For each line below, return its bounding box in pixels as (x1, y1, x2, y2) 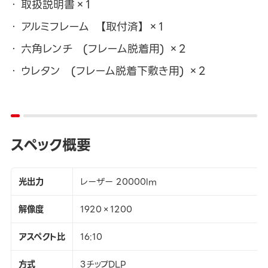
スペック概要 (10, 133, 91, 157)
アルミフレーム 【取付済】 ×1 (20, 18, 163, 36)
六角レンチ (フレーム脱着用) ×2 (20, 39, 186, 57)
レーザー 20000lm (80, 175, 157, 190)
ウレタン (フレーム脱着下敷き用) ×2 (20, 62, 206, 80)
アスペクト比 (18, 230, 65, 245)
